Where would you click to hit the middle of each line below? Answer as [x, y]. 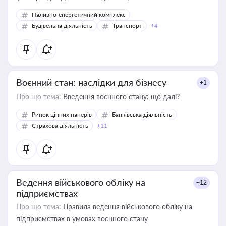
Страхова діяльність [60, 125]
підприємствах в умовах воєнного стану [82, 219]
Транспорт [127, 25]
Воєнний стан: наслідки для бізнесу [91, 82]
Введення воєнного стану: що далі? [120, 97]
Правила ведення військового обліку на [127, 207]
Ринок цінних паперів [62, 114]
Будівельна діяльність [62, 25]
